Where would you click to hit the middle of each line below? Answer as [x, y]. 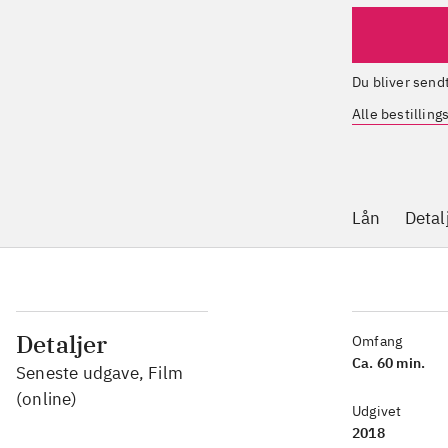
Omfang [377, 341]
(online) [47, 399]
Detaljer [62, 344]
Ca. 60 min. [389, 363]
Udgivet [377, 411]
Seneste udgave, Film [99, 373]
